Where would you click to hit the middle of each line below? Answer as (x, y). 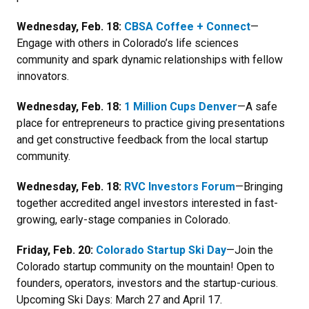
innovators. (43, 76)
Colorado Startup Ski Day (161, 250)
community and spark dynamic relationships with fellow (150, 59)
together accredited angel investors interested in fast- (147, 203)
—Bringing (259, 186)
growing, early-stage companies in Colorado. (123, 219)
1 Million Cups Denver (181, 106)
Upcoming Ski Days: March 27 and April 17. (119, 299)
